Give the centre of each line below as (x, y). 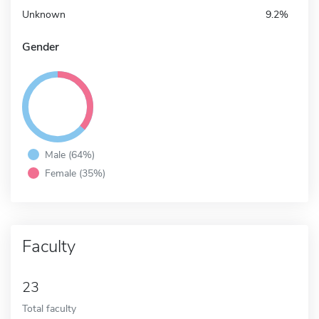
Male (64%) (70, 154)
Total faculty (49, 308)
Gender (41, 47)
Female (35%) (75, 173)
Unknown (44, 14)
